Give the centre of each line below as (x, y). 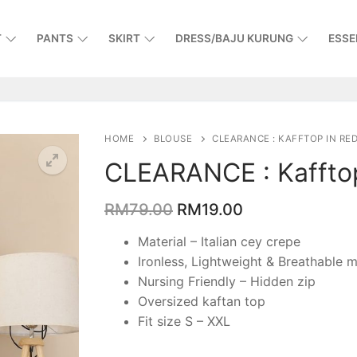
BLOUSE (173, 138)
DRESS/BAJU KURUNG (234, 38)
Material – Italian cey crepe (219, 241)
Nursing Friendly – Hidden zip (226, 281)
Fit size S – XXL (184, 321)
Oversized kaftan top (201, 301)
